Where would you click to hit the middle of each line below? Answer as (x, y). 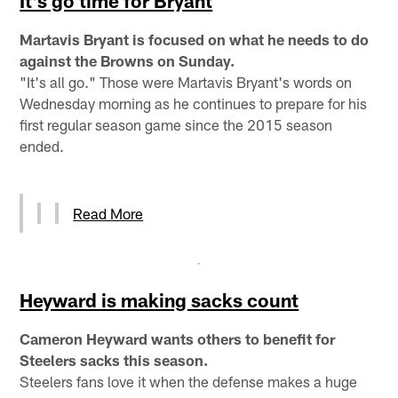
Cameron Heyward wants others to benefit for (178, 338)
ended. (42, 145)
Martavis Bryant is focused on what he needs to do (195, 39)
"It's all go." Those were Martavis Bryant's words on (186, 81)
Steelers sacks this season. (114, 359)
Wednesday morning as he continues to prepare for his (194, 103)
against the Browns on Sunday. (127, 60)
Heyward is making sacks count (159, 299)
